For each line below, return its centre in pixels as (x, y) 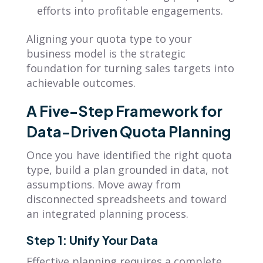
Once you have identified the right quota (129, 155)
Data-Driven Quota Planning (129, 131)
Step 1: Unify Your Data (93, 240)
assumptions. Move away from (103, 184)
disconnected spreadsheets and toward (126, 199)
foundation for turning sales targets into (130, 68)
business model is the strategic (106, 53)
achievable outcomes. (81, 82)
